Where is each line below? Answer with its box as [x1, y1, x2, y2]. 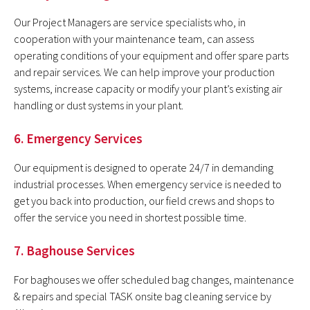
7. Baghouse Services [14, 242, 135, 259]
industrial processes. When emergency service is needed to [14, 177, 282, 191]
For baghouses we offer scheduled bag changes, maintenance [14, 273, 294, 286]
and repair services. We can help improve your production [14, 65, 275, 79]
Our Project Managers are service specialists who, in [14, 15, 246, 29]
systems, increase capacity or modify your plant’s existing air [14, 82, 282, 95]
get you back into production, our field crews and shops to [14, 194, 275, 208]
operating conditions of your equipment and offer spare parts [14, 48, 289, 62]
